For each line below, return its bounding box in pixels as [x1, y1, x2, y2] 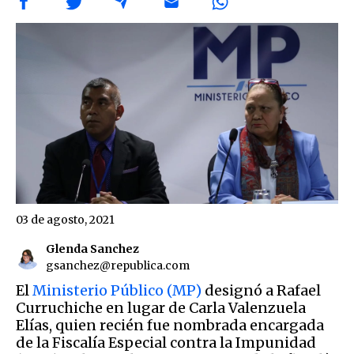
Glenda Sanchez [46, 241, 139, 256]
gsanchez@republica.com [46, 258, 190, 273]
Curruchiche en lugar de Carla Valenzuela [16, 298, 306, 317]
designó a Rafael [201, 281, 321, 299]
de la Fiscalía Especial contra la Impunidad [16, 333, 316, 352]
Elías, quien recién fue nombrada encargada [16, 315, 324, 334]
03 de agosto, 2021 [16, 212, 115, 227]
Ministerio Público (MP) [29, 281, 201, 299]
